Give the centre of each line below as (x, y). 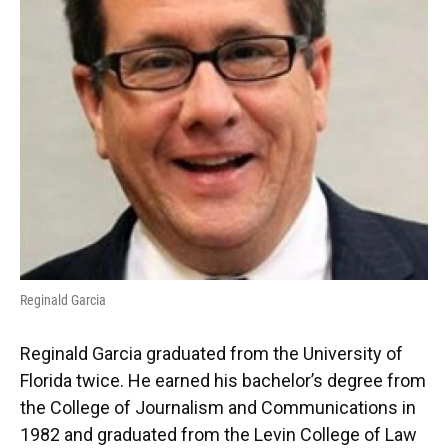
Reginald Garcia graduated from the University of (211, 353)
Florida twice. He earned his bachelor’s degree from (223, 380)
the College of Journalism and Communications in (218, 407)
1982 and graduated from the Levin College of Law (218, 434)
